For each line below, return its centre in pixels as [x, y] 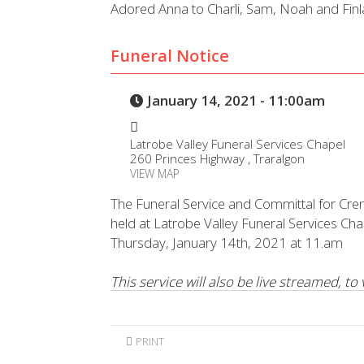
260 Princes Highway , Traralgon [217, 159]
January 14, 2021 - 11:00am [234, 100]
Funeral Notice [170, 56]
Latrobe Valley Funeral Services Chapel [237, 144]
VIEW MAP [154, 174]
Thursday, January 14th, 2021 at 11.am [227, 243]
